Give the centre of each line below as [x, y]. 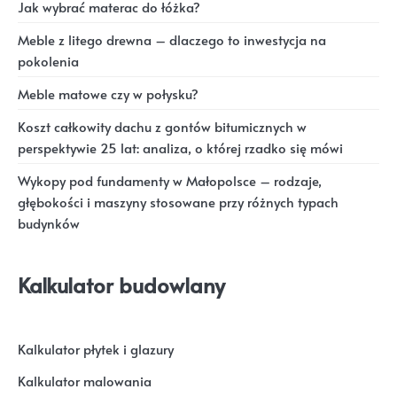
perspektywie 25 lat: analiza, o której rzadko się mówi [180, 148]
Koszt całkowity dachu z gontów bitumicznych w [162, 126]
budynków [49, 223]
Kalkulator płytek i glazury [96, 350]
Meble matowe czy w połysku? [108, 93]
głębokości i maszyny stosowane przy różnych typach [178, 202]
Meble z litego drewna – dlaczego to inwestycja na [172, 39]
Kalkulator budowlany [121, 284]
